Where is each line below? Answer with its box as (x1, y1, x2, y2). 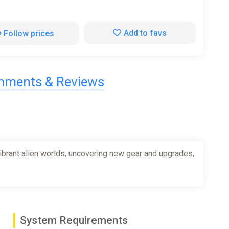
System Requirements (19, 214, 128, 226)
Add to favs (123, 28, 167, 38)
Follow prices (4, 28, 55, 38)
